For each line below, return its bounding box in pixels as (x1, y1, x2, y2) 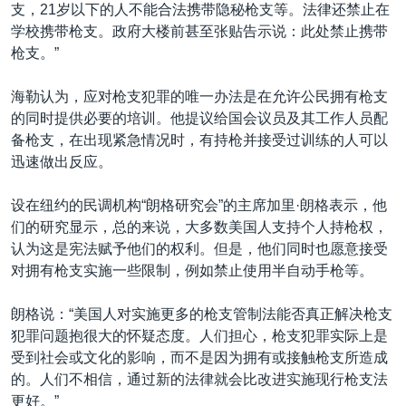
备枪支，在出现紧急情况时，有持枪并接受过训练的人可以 (11, 131, 388, 148)
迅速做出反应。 (11, 153, 112, 169)
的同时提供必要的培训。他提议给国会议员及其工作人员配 (11, 110, 388, 126)
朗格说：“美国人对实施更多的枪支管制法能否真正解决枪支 (11, 305, 392, 322)
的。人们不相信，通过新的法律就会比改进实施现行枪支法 (11, 371, 388, 387)
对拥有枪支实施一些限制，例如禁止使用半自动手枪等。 (11, 262, 373, 278)
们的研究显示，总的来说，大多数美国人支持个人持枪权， (11, 218, 388, 235)
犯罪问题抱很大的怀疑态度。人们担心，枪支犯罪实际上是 (11, 327, 388, 343)
